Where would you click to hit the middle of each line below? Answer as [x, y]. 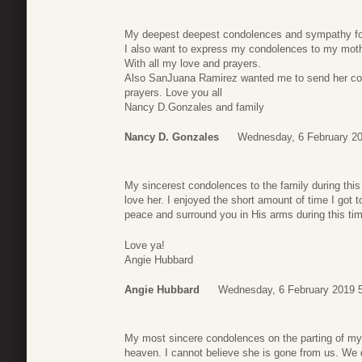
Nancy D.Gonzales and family [194, 107]
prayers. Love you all [173, 92]
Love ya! [145, 245]
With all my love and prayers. [193, 63]
